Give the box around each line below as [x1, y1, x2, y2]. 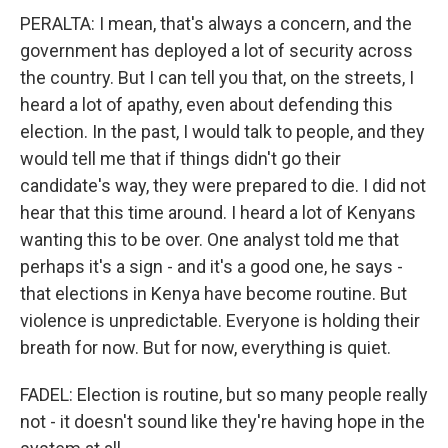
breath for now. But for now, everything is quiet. [20, 337, 391, 358]
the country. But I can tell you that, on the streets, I [20, 67, 414, 88]
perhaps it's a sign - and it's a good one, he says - [20, 256, 403, 277]
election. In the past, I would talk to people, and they [20, 121, 425, 142]
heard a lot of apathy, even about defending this [20, 94, 393, 115]
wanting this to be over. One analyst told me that [20, 229, 399, 250]
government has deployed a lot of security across [20, 40, 413, 61]
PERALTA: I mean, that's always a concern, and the [20, 13, 412, 34]
